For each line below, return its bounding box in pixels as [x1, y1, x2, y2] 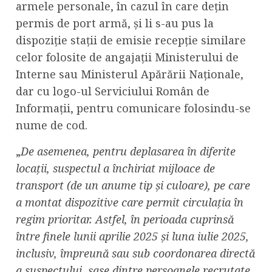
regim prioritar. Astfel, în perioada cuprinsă [16, 211, 234, 226]
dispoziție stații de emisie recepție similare [16, 32, 246, 47]
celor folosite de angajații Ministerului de [16, 49, 239, 64]
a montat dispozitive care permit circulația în [16, 194, 243, 209]
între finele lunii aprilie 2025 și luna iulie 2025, [16, 228, 249, 243]
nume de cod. [16, 117, 87, 132]
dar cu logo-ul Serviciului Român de [16, 83, 209, 98]
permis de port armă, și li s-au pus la [16, 15, 214, 30]
